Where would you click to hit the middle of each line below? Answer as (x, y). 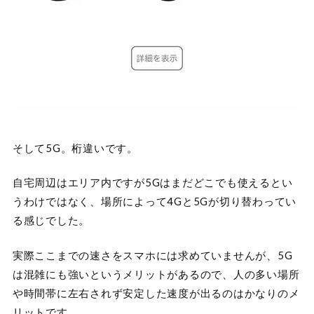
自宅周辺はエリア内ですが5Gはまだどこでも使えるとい (152, 183)
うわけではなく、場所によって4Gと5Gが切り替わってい (155, 202)
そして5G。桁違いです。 (75, 148)
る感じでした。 (51, 220)
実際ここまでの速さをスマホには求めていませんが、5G (152, 255)
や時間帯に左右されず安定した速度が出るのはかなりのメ (156, 293)
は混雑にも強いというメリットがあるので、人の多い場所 (156, 274)
